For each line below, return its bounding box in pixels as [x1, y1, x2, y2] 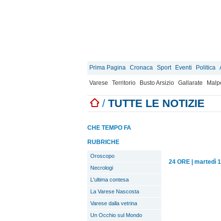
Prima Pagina [89, 64, 126, 71]
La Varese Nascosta [90, 188, 139, 194]
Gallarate [178, 79, 203, 86]
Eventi [175, 64, 192, 71]
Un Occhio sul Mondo [90, 212, 142, 218]
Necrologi [90, 165, 113, 171]
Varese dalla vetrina [90, 200, 137, 206]
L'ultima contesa [90, 177, 129, 183]
